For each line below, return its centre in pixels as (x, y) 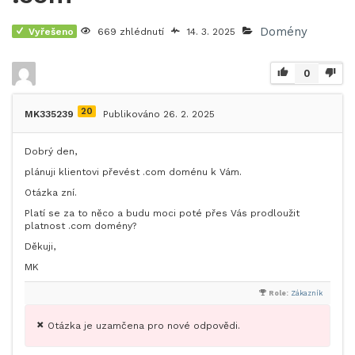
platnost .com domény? (80, 226)
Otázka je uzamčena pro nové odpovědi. (144, 326)
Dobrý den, (51, 151)
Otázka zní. (51, 193)
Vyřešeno (51, 31)
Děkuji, (40, 246)
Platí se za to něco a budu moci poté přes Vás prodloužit (162, 213)
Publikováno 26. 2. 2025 (159, 114)
